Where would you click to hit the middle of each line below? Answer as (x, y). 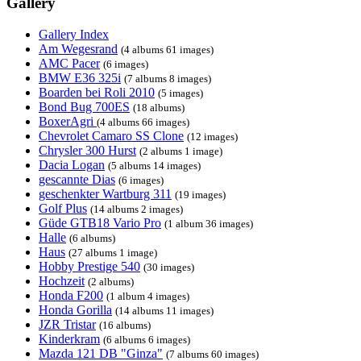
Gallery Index (74, 34)
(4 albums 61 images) (167, 50)
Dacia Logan (72, 165)
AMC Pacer (69, 63)
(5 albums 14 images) (154, 166)
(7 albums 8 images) (168, 79)
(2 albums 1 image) (181, 151)
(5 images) (180, 93)
